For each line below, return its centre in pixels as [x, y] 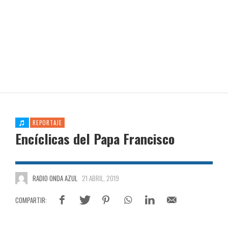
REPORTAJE [47, 123]
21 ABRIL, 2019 [101, 178]
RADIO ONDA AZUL [55, 178]
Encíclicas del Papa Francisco [95, 139]
